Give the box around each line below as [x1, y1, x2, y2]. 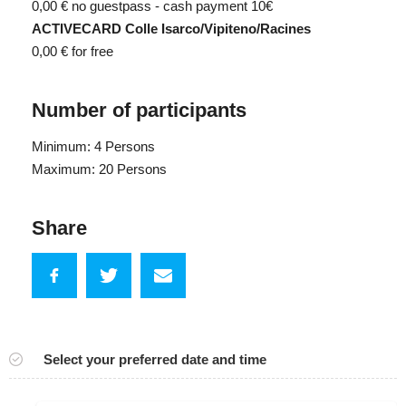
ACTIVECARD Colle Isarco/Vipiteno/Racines [32, 20, 311, 36]
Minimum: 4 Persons [32, 138, 155, 154]
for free [72, 43, 113, 59]
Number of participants [32, 98, 246, 121]
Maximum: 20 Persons [32, 160, 167, 177]
